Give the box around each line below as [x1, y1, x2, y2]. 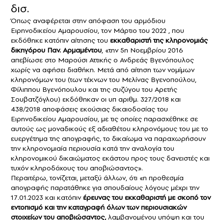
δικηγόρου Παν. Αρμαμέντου [11, 45, 102, 55]
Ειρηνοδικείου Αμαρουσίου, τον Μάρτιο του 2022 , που [11, 25, 184, 35]
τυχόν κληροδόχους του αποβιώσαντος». [11, 163, 143, 173]
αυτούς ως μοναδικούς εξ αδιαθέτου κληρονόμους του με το [11, 123, 208, 134]
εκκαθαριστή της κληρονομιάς [110, 35, 208, 45]
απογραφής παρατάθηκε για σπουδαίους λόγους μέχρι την [11, 182, 199, 192]
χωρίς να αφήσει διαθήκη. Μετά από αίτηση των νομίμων [11, 64, 194, 75]
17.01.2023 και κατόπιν [11, 192, 83, 202]
